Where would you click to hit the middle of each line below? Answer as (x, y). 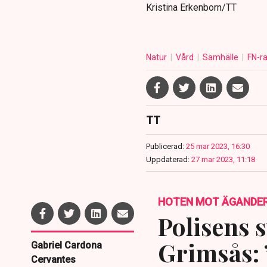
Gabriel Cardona (66, 246)
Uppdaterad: (167, 160)
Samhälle (221, 58)
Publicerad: (165, 147)
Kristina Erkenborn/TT (191, 8)
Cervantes (53, 260)
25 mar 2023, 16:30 (218, 147)
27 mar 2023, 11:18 (223, 160)
